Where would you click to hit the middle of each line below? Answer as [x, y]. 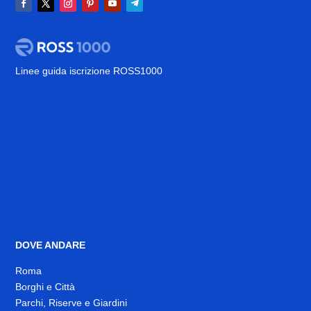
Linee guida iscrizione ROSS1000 [89, 71]
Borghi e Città [45, 287]
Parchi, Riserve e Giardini [72, 303]
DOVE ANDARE [51, 245]
